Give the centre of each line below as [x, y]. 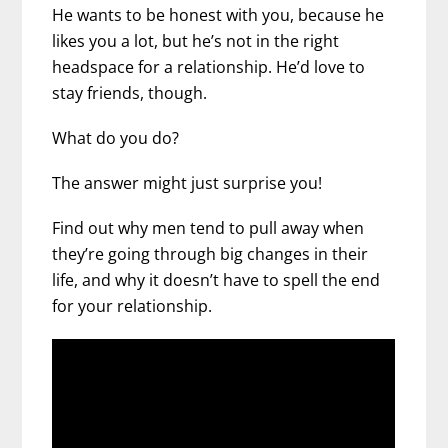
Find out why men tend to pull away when [208, 228]
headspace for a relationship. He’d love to [209, 66]
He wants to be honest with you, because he [218, 14]
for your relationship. [132, 306]
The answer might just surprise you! [187, 183]
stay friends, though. [130, 92]
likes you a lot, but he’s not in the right [196, 40]
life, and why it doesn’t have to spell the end [216, 280]
